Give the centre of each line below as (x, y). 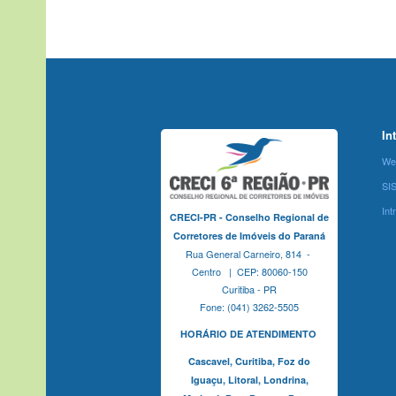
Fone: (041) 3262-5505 (249, 307)
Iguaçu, (209, 380)
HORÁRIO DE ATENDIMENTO (249, 334)
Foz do (293, 362)
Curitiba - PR (249, 289)
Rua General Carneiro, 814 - (249, 254)
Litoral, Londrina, (268, 380)
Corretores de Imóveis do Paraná (249, 236)
